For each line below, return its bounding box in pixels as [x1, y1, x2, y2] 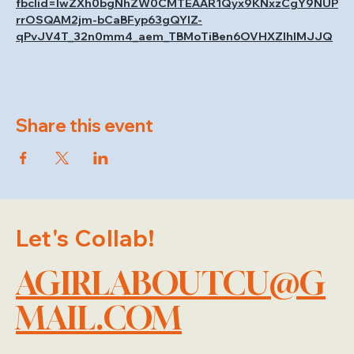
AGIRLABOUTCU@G [16, 264, 326, 303]
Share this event [16, 115, 153, 137]
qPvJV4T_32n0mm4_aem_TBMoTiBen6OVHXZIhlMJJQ [16, 29, 333, 44]
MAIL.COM [16, 299, 182, 337]
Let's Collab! [16, 224, 156, 252]
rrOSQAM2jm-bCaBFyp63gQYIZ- [16, 13, 202, 28]
